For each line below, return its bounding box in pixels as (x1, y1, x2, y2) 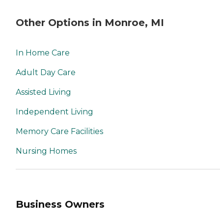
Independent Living (16, 107, 93, 117)
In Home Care (16, 48, 70, 58)
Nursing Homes (16, 146, 77, 156)
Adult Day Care (16, 68, 76, 78)
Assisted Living (16, 87, 71, 97)
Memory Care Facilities (16, 127, 103, 137)
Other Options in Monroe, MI (16, 16, 164, 28)
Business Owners (16, 198, 105, 210)
